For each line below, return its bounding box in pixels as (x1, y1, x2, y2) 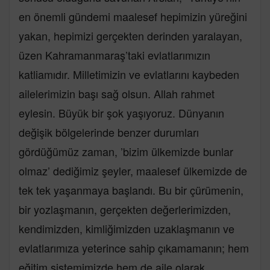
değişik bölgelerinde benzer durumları (19, 124, 199, 140)
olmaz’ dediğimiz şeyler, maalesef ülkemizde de (19, 162, 247, 178)
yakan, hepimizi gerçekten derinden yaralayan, (19, 27, 242, 43)
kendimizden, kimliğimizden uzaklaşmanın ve (19, 220, 234, 236)
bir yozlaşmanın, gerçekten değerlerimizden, (19, 201, 231, 217)
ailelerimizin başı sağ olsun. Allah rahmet (19, 85, 215, 101)
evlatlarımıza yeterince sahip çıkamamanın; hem (19, 239, 249, 256)
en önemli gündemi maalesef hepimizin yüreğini (19, 8, 247, 24)
